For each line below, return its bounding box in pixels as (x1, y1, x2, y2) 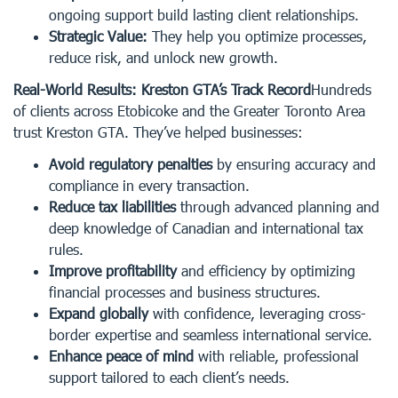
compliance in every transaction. (49, 177, 250, 194)
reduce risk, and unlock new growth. (49, 49, 278, 66)
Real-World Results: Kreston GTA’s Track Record (13, 81, 311, 98)
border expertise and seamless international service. (49, 326, 372, 343)
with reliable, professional (194, 347, 359, 364)
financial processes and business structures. (49, 283, 321, 300)
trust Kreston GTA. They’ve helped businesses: (13, 123, 303, 140)
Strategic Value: (49, 28, 147, 44)
